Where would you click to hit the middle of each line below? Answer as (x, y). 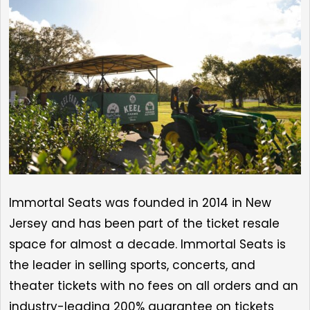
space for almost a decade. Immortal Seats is (147, 244)
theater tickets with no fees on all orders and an (154, 285)
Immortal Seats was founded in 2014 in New (140, 202)
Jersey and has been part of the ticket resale (144, 223)
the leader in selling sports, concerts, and (132, 265)
